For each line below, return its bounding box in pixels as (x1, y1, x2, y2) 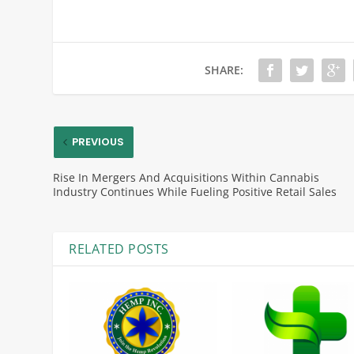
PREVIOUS (72, 134, 125, 149)
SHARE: (205, 62, 244, 77)
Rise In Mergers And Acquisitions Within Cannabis (53, 169, 320, 185)
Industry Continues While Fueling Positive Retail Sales (53, 183, 337, 199)
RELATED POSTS (69, 239, 169, 258)
